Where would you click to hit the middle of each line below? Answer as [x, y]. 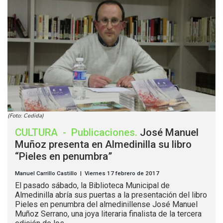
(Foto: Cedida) [26, 116]
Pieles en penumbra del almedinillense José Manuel [106, 205]
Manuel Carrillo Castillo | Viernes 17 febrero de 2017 [87, 173]
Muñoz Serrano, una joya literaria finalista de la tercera [108, 214]
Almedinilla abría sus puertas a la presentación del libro [111, 195]
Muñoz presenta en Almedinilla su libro [103, 145]
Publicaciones [103, 133]
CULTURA [38, 133]
